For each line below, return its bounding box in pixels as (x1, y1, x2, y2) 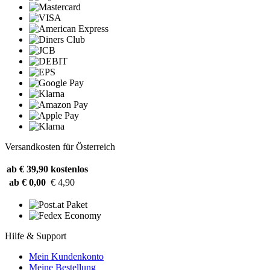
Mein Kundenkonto (29, 251, 104, 262)
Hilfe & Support (5, 231, 66, 242)
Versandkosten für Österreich (5, 142, 115, 152)
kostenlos (51, 164, 88, 175)
